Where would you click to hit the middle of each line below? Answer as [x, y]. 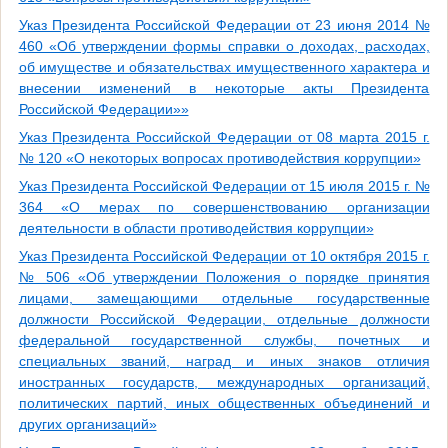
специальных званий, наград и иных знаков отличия [224, 361]
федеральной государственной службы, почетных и [224, 340]
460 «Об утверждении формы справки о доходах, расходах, [224, 46]
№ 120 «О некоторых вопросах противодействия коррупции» [219, 158]
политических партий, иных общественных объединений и [224, 403]
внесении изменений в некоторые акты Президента [224, 88]
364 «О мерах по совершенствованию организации [224, 207]
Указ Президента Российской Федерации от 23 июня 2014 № [224, 25]
